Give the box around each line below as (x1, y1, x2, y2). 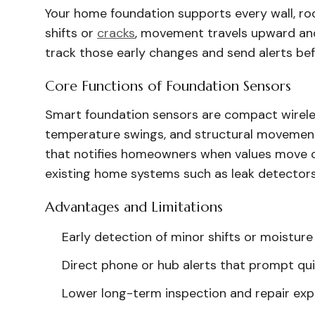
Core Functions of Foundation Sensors (45, 77, 291, 95)
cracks (97, 25, 135, 41)
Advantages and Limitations (45, 198, 223, 216)
